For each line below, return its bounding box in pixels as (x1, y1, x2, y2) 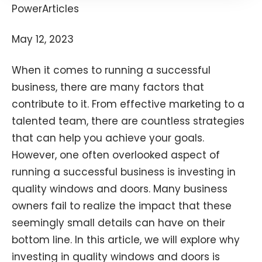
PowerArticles (12, 1, 79, 16)
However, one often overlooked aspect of (12, 148, 220, 163)
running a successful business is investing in (12, 165, 236, 180)
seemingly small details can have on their (12, 216, 225, 230)
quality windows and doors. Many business (12, 182, 227, 196)
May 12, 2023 (12, 32, 74, 47)
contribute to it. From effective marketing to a (12, 97, 244, 112)
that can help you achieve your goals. (12, 131, 204, 146)
